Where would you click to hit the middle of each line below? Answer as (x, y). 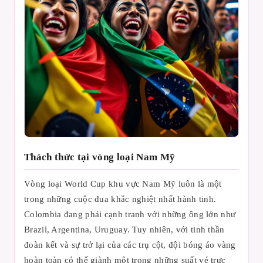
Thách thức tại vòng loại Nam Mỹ (100, 157)
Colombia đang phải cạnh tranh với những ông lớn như (130, 214)
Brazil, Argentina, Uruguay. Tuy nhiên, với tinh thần (124, 229)
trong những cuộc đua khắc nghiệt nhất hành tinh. (120, 199)
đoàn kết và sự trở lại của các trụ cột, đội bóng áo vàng (130, 245)
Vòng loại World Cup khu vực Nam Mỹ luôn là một (123, 183)
